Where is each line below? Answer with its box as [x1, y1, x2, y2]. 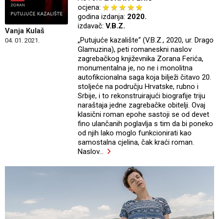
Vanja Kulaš [5, 26, 44, 36]
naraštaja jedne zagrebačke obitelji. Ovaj [78, 101, 206, 110]
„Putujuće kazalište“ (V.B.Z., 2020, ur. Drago [78, 36, 214, 45]
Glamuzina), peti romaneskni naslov [78, 45, 192, 54]
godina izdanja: [78, 12, 128, 22]
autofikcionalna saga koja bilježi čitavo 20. [78, 73, 212, 82]
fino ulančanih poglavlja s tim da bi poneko [78, 119, 214, 129]
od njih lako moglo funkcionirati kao [78, 129, 192, 138]
